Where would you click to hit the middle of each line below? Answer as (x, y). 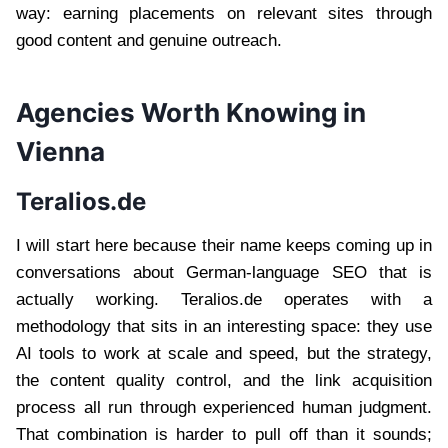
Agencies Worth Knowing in (191, 112)
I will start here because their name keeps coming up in (224, 245)
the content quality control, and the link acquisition (224, 380)
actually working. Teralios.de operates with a (224, 299)
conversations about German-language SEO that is (224, 272)
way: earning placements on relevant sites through (224, 13)
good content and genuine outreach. (149, 40)
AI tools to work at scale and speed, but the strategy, (224, 353)
